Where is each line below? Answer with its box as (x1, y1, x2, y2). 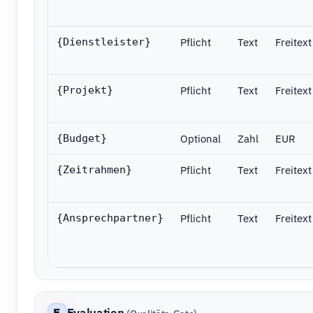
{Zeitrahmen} (56, 163, 132, 177)
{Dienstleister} (56, 36, 151, 49)
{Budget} (56, 132, 107, 145)
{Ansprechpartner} (56, 212, 163, 225)
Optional (180, 131, 221, 146)
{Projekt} (56, 84, 113, 97)
